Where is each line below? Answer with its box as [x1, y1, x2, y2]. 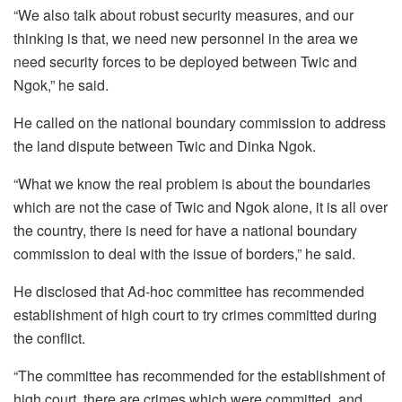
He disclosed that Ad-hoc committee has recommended [13, 281, 364, 302]
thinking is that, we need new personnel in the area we [13, 28, 358, 49]
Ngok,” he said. [13, 74, 109, 96]
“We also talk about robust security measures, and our [13, 4, 354, 26]
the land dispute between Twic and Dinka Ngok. [13, 135, 316, 157]
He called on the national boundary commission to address [13, 112, 386, 134]
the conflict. [13, 328, 85, 349]
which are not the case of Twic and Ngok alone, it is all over [13, 197, 388, 218]
